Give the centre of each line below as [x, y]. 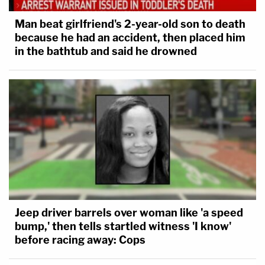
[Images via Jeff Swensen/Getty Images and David [129, 60]
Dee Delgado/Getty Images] [74, 79]
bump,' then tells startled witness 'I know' [123, 227]
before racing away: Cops [80, 240]
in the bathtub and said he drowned [106, 51]
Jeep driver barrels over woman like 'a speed [129, 213]
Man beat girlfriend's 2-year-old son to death [130, 24]
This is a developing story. [69, 30]
